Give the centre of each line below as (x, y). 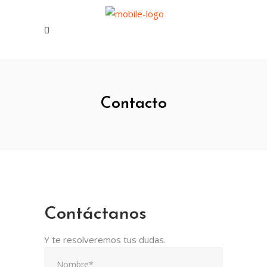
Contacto (133, 104)
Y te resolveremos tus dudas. (105, 240)
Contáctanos (95, 214)
